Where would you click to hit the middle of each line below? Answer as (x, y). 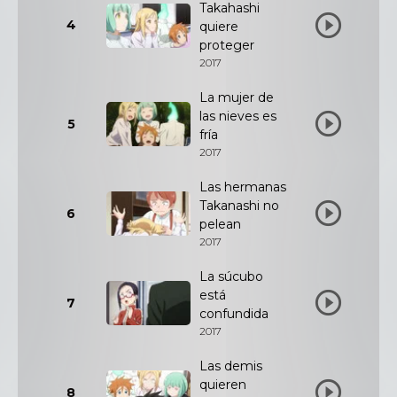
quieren (223, 385)
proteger (227, 45)
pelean (220, 224)
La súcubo (231, 276)
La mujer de (237, 97)
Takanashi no (239, 206)
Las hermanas (243, 187)
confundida (234, 314)
